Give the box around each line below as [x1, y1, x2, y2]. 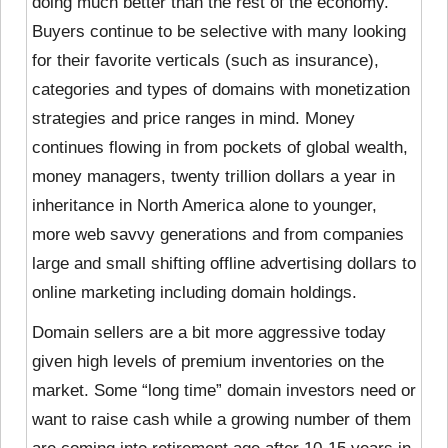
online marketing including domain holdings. [32, 282, 357, 302]
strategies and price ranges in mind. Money [32, 108, 355, 128]
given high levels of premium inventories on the [32, 351, 384, 371]
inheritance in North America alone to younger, [32, 195, 377, 215]
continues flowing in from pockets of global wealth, [32, 137, 408, 157]
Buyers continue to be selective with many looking [32, 21, 406, 41]
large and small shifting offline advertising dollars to [32, 253, 416, 273]
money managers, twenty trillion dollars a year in [32, 166, 395, 186]
